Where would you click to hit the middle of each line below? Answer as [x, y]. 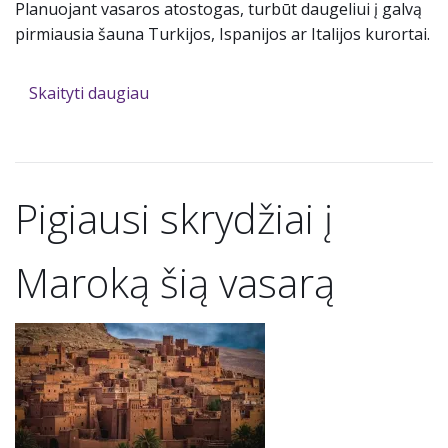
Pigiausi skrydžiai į [174, 219]
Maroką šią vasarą [175, 283]
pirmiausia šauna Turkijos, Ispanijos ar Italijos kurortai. [222, 34]
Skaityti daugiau [88, 93]
